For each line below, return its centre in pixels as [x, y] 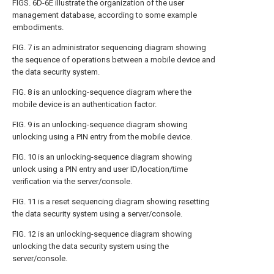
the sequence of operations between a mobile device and [114, 60]
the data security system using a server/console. [97, 214]
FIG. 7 [22, 47]
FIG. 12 [24, 234]
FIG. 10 [24, 157]
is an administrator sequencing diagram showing [119, 47]
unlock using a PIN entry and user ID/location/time [100, 169]
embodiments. [38, 27]
